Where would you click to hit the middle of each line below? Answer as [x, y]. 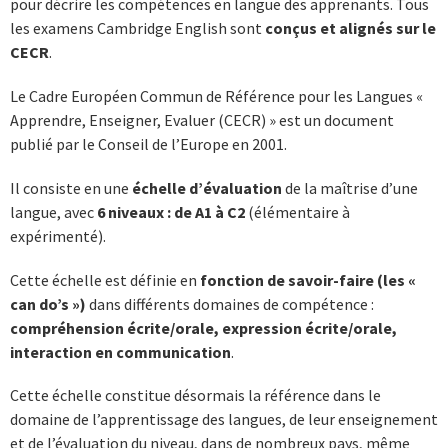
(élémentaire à [297, 211]
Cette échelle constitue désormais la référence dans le [195, 395]
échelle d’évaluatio [202, 187]
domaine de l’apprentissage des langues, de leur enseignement [224, 419]
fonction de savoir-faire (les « [308, 279]
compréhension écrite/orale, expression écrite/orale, [203, 327]
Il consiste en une [71, 187]
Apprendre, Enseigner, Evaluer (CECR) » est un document [202, 120]
